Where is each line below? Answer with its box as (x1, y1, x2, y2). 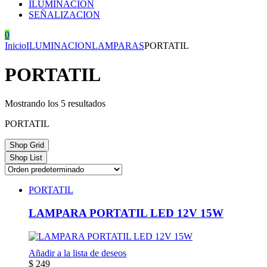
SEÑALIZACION (29, 9, 100, 20)
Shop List (10, 153, 42, 163)
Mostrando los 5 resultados (5, 98, 105, 109)
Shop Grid (10, 141, 44, 150)
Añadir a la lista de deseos (29, 247, 126, 258)
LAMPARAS (92, 40, 144, 51)
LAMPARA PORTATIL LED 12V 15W (29, 207, 223, 220)
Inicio (5, 40, 26, 51)
